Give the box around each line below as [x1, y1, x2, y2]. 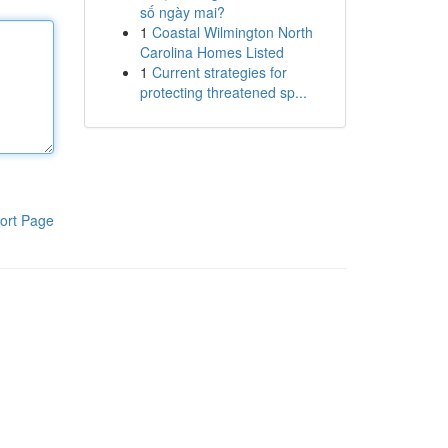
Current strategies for [151, 62, 287, 82]
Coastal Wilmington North [151, 22, 313, 42]
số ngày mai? [139, 2, 225, 22]
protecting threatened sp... [139, 82, 307, 102]
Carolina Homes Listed [139, 42, 284, 62]
